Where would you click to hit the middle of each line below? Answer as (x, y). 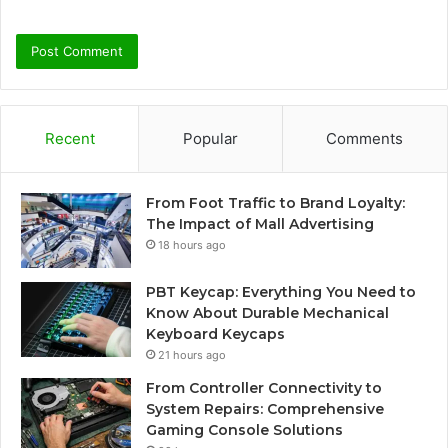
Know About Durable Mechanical (267, 312)
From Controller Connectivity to (264, 387)
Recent (69, 138)
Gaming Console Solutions (244, 429)
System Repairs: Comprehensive (265, 408)
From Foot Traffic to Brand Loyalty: (275, 202)
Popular (210, 138)
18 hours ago (192, 244)
